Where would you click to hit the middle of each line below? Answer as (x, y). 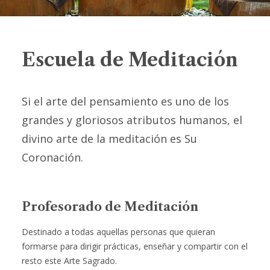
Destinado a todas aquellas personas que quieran (118, 232)
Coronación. (52, 157)
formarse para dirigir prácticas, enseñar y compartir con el (135, 246)
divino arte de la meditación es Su (109, 139)
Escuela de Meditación (130, 60)
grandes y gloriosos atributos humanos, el (132, 120)
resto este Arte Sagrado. (69, 261)
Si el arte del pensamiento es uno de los (125, 101)
